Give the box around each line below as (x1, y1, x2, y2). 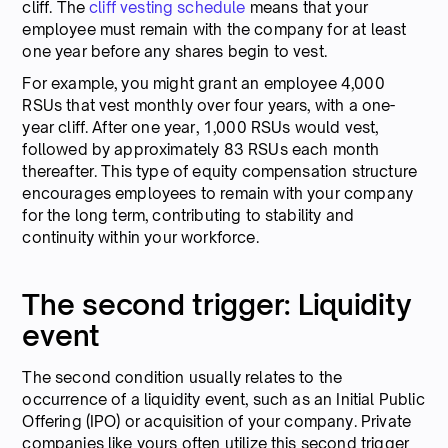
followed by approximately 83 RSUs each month (22, 139, 380, 159)
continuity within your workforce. (22, 227, 259, 247)
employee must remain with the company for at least (22, 19, 407, 39)
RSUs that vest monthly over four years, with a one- (22, 95, 396, 115)
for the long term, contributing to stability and (22, 205, 355, 225)
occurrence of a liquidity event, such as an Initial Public (22, 389, 425, 409)
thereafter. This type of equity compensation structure (22, 161, 418, 181)
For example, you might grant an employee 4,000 (22, 73, 385, 93)
